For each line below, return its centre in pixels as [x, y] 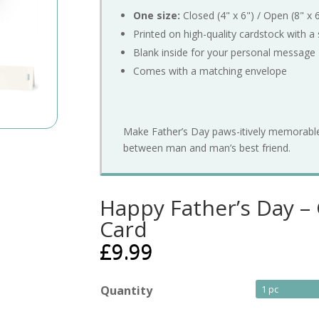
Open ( [279, 16]
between [145, 148]
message [295, 53]
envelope [266, 71]
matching [223, 71]
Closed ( [202, 16]
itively [255, 132]
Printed [151, 34]
